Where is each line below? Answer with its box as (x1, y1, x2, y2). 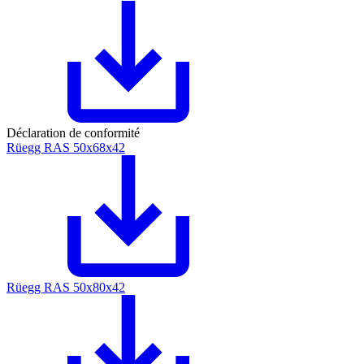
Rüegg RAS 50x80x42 (6, 280, 125, 295)
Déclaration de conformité (6, 126, 140, 141)
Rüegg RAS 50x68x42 (6, 141, 125, 155)
